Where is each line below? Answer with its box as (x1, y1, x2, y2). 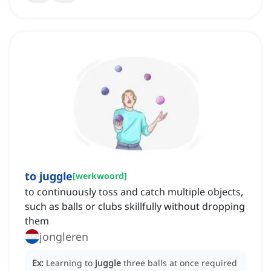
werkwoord (76, 170, 124, 182)
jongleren (39, 229, 88, 244)
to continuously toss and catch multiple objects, (25, 185, 243, 199)
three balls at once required (123, 257, 237, 269)
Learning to (46, 257, 95, 269)
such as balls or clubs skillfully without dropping (25, 200, 245, 214)
